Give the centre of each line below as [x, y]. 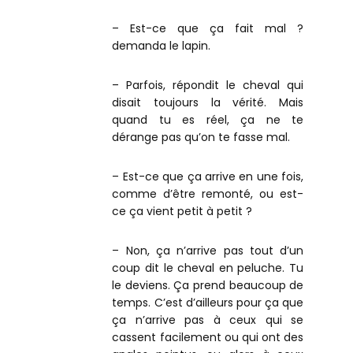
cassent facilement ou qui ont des [208, 337]
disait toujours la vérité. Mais [208, 102]
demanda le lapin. [162, 45]
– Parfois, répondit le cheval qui [208, 85]
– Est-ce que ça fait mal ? [208, 28]
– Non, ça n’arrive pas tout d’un [208, 250]
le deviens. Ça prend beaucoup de [208, 285]
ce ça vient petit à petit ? [182, 211]
